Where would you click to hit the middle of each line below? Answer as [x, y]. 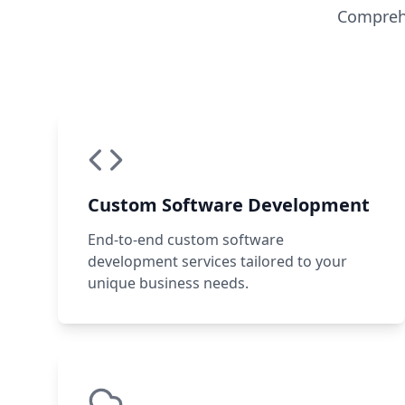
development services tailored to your [217, 261]
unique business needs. [168, 283]
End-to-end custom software [186, 240]
